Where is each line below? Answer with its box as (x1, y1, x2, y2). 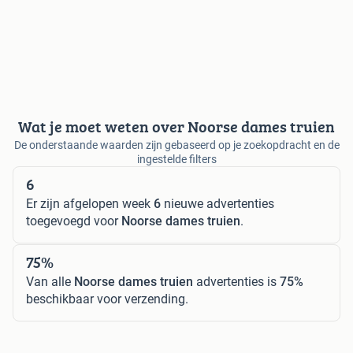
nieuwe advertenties (161, 195, 274, 211)
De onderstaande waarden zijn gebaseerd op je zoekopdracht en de (13, 138, 340, 151)
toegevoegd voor (26, 213, 121, 229)
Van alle (26, 273, 74, 289)
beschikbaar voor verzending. (26, 291, 188, 307)
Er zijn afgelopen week (26, 195, 154, 211)
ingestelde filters (136, 152, 217, 165)
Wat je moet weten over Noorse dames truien (18, 114, 335, 138)
